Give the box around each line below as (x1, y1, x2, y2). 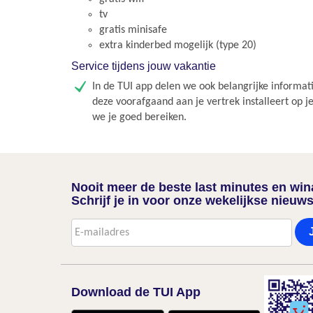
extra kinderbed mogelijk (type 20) (99, 40, 256, 51)
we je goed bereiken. (92, 112, 187, 123)
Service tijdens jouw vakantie (71, 60, 216, 72)
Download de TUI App (71, 285, 201, 299)
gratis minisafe (99, 24, 167, 36)
